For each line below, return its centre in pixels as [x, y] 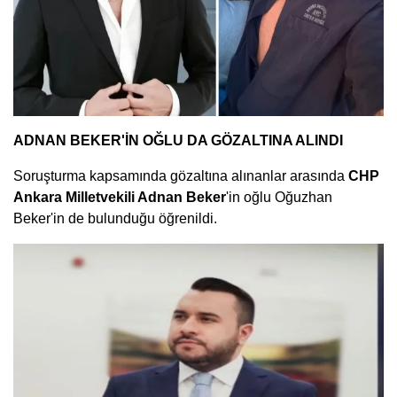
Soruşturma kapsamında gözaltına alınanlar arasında [181, 176]
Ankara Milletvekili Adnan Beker [120, 198]
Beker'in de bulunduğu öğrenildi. [115, 219]
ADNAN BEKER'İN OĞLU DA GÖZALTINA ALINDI [178, 141]
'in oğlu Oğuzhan [279, 198]
